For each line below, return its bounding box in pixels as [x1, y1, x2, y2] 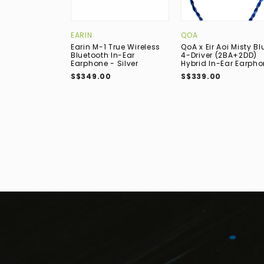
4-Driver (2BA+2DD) [181, 50, 257, 61]
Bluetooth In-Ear [71, 50, 136, 61]
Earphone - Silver [71, 58, 138, 69]
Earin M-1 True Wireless [71, 42, 161, 52]
